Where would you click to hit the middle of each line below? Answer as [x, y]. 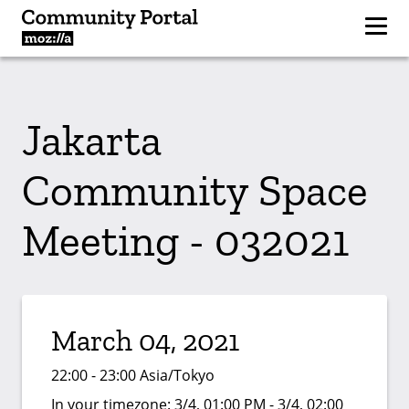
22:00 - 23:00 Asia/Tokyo [133, 375]
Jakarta [92, 140]
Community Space [195, 190]
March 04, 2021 [145, 341]
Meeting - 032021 [185, 241]
